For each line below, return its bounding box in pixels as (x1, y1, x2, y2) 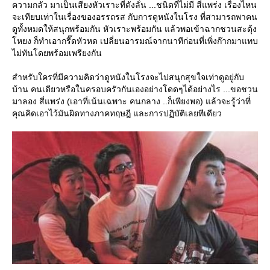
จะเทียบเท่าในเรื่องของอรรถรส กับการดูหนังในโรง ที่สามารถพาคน (12, 12, 257, 22)
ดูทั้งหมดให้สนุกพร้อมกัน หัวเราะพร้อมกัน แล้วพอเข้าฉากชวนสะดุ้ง (12, 24, 257, 34)
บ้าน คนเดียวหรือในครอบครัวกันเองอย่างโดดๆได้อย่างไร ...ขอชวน (12, 84, 258, 95)
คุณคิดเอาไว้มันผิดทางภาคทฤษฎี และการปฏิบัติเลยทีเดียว (12, 108, 222, 119)
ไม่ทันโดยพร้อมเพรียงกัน (12, 48, 102, 58)
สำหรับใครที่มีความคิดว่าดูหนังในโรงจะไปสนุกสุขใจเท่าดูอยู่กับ (12, 72, 244, 83)
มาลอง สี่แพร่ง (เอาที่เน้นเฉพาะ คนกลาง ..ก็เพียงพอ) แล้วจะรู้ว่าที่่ (12, 96, 251, 107)
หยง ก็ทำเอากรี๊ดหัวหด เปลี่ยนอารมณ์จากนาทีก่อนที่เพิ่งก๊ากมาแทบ (12, 36, 258, 46)
